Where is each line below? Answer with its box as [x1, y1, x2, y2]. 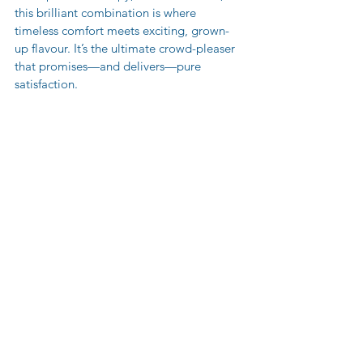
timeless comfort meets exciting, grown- [15, 23, 229, 39]
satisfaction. [15, 76, 78, 92]
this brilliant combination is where [15, 5, 199, 21]
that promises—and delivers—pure [15, 58, 204, 75]
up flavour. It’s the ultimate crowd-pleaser [15, 41, 238, 57]
